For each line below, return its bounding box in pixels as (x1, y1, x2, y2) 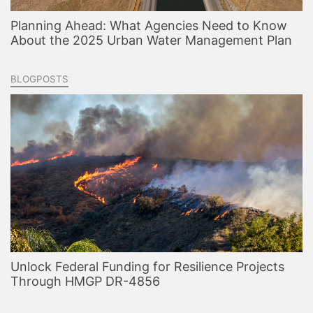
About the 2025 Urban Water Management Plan (10, 33, 292, 48)
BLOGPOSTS (10, 73, 68, 85)
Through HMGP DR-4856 (10, 274, 160, 289)
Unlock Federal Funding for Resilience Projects (10, 259, 284, 275)
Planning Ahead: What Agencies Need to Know (10, 18, 287, 34)
